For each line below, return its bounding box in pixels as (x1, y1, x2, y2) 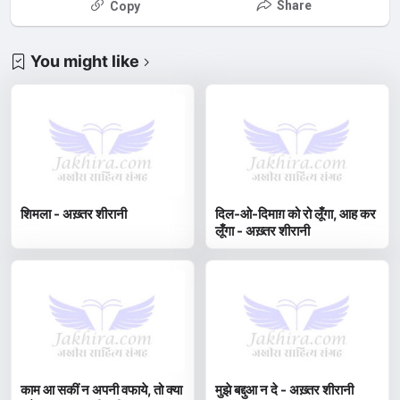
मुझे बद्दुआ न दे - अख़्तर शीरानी (215, 380, 354, 398)
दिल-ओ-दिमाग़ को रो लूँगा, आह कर (215, 204, 377, 222)
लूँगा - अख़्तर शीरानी (215, 221, 311, 239)
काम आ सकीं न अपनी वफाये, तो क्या (21, 380, 183, 398)
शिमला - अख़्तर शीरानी (21, 204, 128, 222)
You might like (30, 52, 140, 71)
